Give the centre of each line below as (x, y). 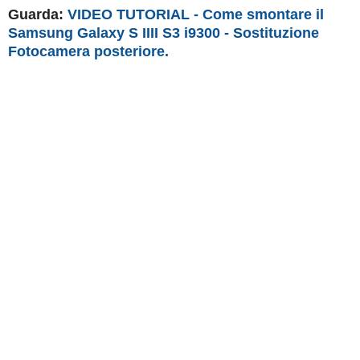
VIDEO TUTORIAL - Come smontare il (196, 14)
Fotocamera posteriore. (88, 51)
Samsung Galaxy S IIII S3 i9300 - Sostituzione (164, 33)
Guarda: (36, 14)
